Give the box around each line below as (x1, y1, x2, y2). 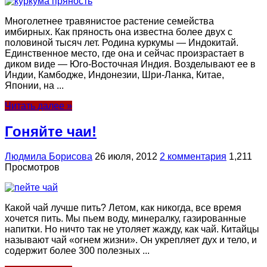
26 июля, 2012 (95, 151, 157, 162)
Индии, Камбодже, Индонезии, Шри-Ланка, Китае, (5, 69, 224, 80)
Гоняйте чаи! (5, 123, 97, 139)
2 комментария (160, 151, 226, 162)
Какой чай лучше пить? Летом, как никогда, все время (5, 203, 241, 213)
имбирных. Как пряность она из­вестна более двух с (5, 26, 232, 37)
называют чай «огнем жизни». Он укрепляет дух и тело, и (5, 235, 257, 246)
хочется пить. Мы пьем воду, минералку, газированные (5, 213, 246, 224)
